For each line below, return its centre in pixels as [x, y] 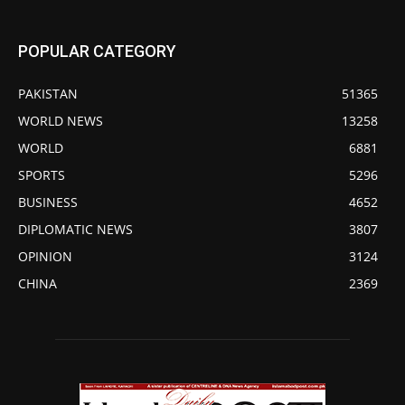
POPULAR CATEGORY [97, 52]
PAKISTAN [48, 94]
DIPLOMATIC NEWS [75, 230]
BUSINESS [48, 202]
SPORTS [42, 175]
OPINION [45, 257]
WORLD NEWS [61, 121]
